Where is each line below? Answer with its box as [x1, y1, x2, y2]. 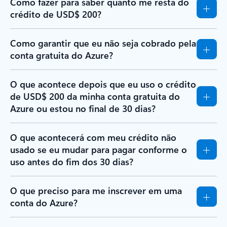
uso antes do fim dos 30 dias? [10, 156, 133, 168]
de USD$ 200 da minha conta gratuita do [10, 90, 180, 102]
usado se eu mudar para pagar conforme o [10, 143, 187, 156]
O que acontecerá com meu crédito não [10, 131, 176, 143]
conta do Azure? [10, 197, 78, 209]
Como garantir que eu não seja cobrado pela [10, 37, 196, 49]
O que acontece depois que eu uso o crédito [10, 78, 196, 90]
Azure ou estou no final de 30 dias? [10, 102, 156, 115]
